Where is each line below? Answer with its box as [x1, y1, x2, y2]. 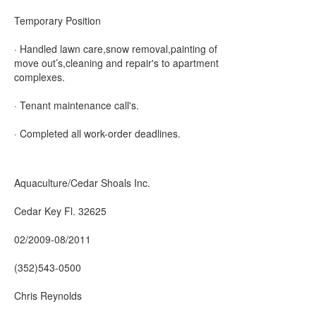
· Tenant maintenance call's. [14, 98, 139, 112]
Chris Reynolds [14, 288, 82, 303]
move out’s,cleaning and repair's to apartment [14, 56, 219, 70]
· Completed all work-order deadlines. [14, 126, 181, 140]
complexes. [14, 70, 65, 84]
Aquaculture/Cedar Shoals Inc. [14, 176, 150, 190]
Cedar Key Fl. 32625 [14, 204, 107, 218]
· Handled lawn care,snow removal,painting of [14, 42, 217, 56]
